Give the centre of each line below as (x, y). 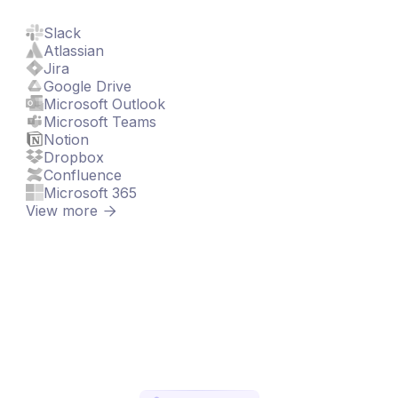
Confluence (82, 175)
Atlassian (73, 50)
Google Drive (87, 86)
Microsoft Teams (99, 121)
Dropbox (73, 157)
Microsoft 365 (90, 192)
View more (62, 210)
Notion (66, 139)
